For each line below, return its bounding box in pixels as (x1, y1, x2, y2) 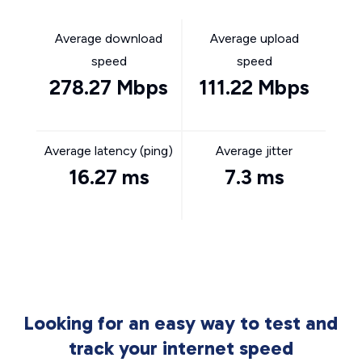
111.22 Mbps (199, 75, 309, 99)
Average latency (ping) (44, 143, 173, 158)
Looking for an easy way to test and (24, 311, 338, 335)
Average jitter (216, 143, 293, 158)
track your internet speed (69, 336, 293, 360)
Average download (55, 31, 162, 46)
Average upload (209, 31, 299, 46)
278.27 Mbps (49, 75, 168, 99)
